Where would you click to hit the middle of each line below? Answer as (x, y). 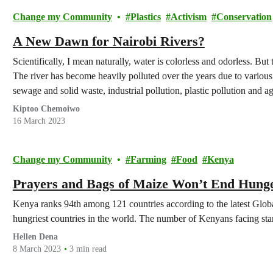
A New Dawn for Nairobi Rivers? (108, 41)
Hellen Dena (35, 237)
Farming (148, 159)
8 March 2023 (37, 249)
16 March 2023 (39, 121)
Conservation (244, 17)
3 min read (88, 249)
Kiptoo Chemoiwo (46, 109)
